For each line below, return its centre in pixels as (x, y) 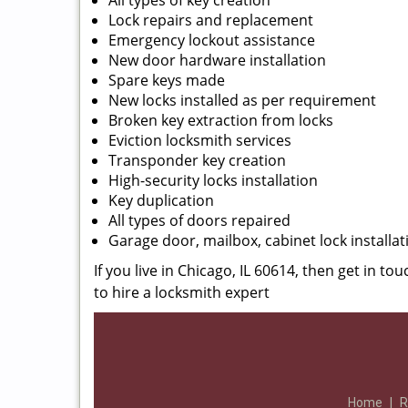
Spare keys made (167, 80)
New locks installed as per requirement (242, 100)
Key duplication (161, 200)
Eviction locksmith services (200, 140)
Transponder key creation (197, 160)
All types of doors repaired (199, 220)
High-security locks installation (213, 180)
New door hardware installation (217, 60)
